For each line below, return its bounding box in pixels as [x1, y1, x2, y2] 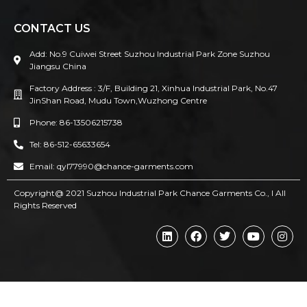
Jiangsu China [29, 61, 86, 72]
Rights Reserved [14, 200, 77, 211]
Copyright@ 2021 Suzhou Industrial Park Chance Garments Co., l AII [14, 188, 286, 199]
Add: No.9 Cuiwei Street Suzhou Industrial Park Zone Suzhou [29, 49, 270, 60]
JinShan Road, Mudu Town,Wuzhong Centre [29, 95, 207, 106]
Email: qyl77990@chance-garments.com [29, 161, 193, 172]
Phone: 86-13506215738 [29, 117, 123, 128]
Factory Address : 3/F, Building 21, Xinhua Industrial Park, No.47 [29, 83, 278, 94]
